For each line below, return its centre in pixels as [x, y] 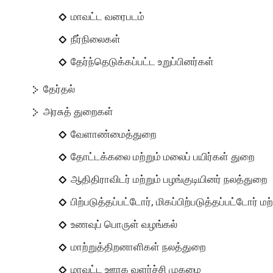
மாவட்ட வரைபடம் [108, 17]
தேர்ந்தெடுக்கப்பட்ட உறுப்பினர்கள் [143, 62]
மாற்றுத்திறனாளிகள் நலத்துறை [139, 247]
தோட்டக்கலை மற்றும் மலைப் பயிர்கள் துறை [163, 157]
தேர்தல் [59, 89]
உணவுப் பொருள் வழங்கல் [124, 225]
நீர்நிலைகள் [96, 39]
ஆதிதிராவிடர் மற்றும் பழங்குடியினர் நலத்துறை [169, 179]
